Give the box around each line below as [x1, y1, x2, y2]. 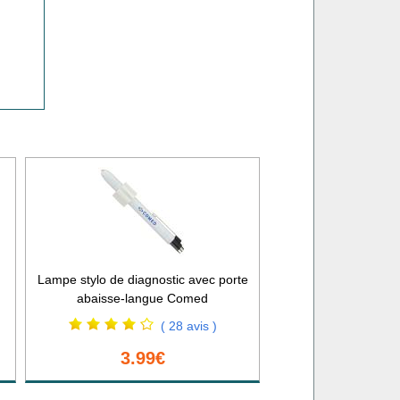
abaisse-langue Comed [77, 290, 209, 305]
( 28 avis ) [160, 318, 217, 333]
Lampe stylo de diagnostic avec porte [37, 271, 248, 287]
